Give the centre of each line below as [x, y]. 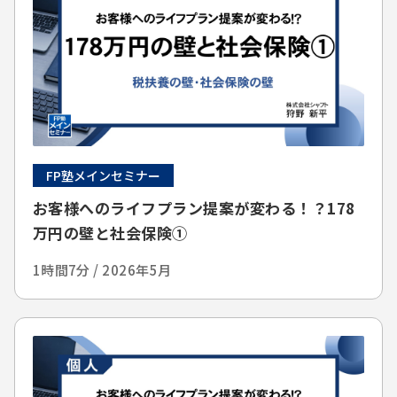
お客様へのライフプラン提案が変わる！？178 [194, 207]
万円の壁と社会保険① [110, 232]
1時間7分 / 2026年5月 [102, 269]
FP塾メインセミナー [103, 175]
